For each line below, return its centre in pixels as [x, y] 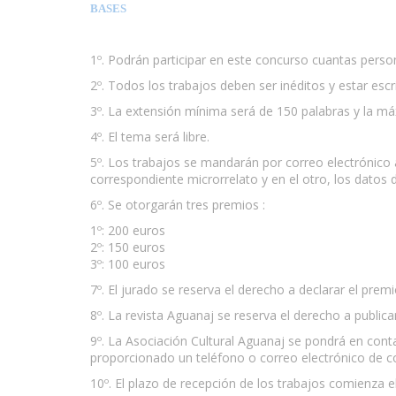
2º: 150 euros [128, 247]
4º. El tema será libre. [150, 136]
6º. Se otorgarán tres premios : [178, 204]
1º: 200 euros [128, 230]
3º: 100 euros [128, 263]
